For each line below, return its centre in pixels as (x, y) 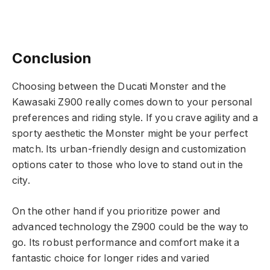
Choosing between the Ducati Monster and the (119, 87)
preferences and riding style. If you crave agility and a (135, 118)
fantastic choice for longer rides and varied (111, 258)
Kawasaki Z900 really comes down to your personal (132, 102)
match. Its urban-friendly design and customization (129, 149)
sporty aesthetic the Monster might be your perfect (130, 134)
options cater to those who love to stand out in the (128, 165)
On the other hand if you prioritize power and (116, 211)
